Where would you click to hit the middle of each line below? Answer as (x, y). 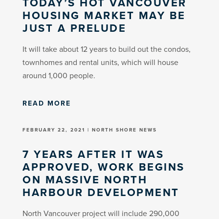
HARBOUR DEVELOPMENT (101, 192)
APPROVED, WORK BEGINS (104, 167)
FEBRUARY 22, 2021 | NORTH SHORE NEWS (90, 130)
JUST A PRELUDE (75, 28)
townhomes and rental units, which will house (101, 62)
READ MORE (47, 103)
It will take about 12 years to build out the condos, (107, 49)
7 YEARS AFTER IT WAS (93, 154)
